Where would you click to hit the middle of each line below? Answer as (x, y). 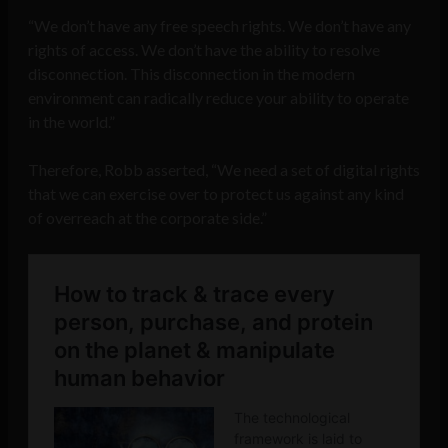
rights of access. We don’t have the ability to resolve (204, 49)
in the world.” (71, 121)
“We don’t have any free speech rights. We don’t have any (219, 25)
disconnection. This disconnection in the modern (191, 73)
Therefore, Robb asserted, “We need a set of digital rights (224, 169)
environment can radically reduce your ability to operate (218, 97)
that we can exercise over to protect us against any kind (216, 193)
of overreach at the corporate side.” (147, 217)
